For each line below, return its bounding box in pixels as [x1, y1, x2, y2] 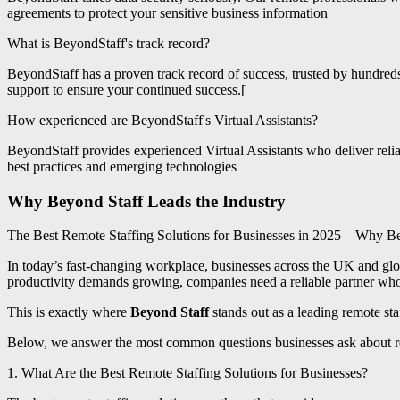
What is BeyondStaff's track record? [7, 35, 210, 51]
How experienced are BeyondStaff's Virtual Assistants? [7, 112, 318, 128]
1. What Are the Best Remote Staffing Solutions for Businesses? [7, 365, 368, 381]
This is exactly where [7, 304, 130, 321]
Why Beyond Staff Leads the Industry [7, 191, 286, 211]
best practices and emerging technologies [7, 158, 237, 174]
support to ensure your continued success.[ [7, 81, 246, 97]
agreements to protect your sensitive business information [7, 4, 328, 21]
